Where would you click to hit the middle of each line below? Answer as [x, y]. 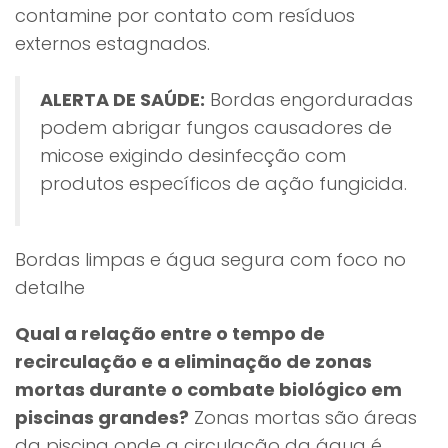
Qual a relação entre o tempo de [170, 333]
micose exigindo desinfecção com [193, 155]
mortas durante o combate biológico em [208, 389]
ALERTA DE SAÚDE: [122, 99]
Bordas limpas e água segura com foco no [210, 259]
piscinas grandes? [102, 417]
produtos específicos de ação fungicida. [223, 183]
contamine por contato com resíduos [185, 15]
